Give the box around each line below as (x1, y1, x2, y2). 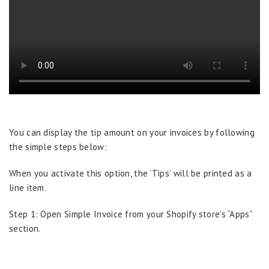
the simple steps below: (9, 141, 107, 153)
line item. (9, 182, 46, 193)
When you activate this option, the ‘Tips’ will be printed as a (9, 168, 252, 179)
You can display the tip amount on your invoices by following (9, 127, 255, 138)
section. (9, 223, 41, 234)
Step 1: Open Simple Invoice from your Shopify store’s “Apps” (9, 208, 252, 220)
